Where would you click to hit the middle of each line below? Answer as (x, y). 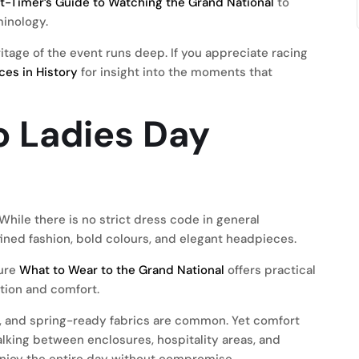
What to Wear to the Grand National (122, 270)
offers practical (270, 270)
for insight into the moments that (175, 72)
